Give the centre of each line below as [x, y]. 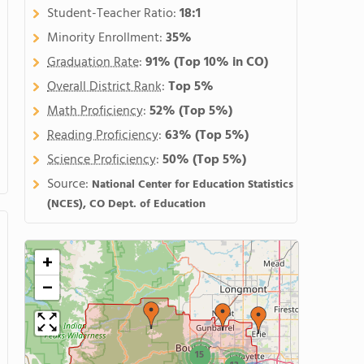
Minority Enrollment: [106, 38]
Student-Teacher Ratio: [113, 14]
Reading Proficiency [103, 136]
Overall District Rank [104, 87]
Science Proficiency [102, 160]
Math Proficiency [95, 111]
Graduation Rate [93, 63]
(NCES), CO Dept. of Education [126, 204]
